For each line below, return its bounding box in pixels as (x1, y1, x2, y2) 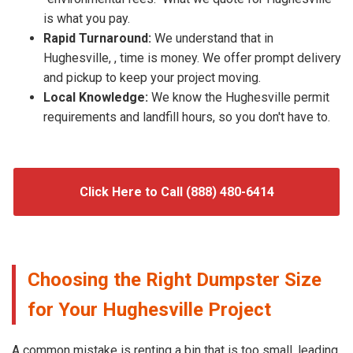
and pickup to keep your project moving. (43, 69, 261, 85)
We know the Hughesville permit (148, 89, 329, 105)
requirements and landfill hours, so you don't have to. (43, 109, 330, 124)
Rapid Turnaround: (43, 30, 151, 46)
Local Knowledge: (43, 89, 148, 105)
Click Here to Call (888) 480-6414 (79, 184, 274, 199)
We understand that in (151, 30, 273, 46)
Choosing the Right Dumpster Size (28, 268, 321, 291)
